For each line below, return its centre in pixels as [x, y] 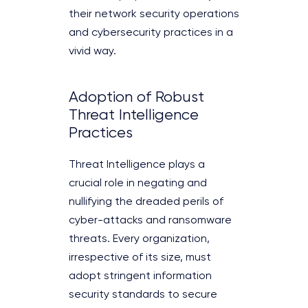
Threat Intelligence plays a [137, 165]
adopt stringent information [140, 276]
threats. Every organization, [139, 239]
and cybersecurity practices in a [151, 33]
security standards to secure [143, 295]
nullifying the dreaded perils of [146, 202]
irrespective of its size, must [140, 257]
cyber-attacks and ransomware [150, 220]
